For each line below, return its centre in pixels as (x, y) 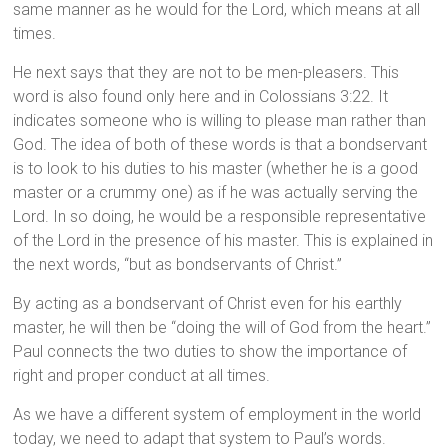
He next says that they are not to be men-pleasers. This (206, 73)
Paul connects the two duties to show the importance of (210, 352)
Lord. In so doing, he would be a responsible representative (220, 217)
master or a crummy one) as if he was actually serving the (216, 193)
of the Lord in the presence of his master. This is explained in (223, 241)
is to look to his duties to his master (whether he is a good (216, 169)
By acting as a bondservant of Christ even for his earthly (208, 304)
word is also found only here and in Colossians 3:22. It (201, 97)
